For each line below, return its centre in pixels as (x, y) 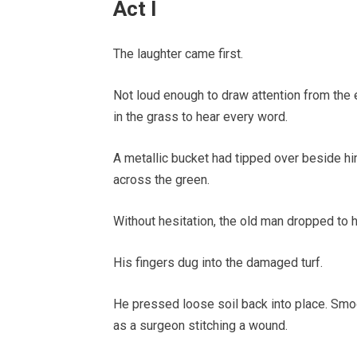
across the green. (161, 180)
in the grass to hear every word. (200, 117)
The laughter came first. (178, 54)
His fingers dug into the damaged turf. (218, 263)
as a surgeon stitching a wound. (200, 326)
